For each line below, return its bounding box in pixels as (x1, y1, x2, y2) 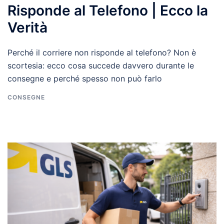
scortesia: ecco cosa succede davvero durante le (7, 60, 194, 70)
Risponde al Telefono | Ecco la (7, 1, 208, 19)
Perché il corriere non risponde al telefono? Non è (7, 47, 196, 57)
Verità (7, 18, 47, 36)
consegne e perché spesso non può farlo (7, 73, 162, 83)
